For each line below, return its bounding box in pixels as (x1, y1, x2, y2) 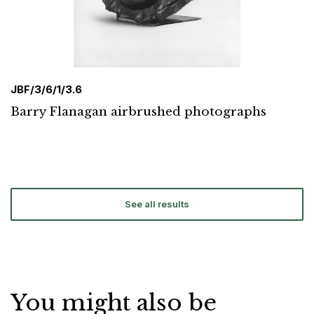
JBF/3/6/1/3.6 (11, 83, 82, 97)
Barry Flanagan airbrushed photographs (11, 104, 266, 120)
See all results (125, 198, 189, 210)
